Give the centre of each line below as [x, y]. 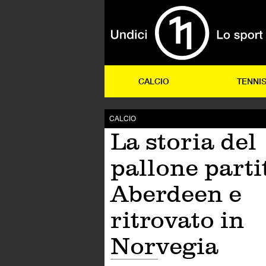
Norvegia [164, 246]
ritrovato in [177, 220]
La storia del [183, 141]
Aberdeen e [176, 194]
